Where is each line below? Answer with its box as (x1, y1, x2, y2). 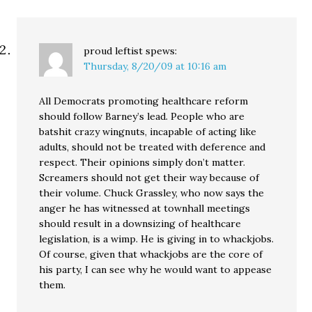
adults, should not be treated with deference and (39, 141, 266, 153)
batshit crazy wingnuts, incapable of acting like (39, 125, 257, 138)
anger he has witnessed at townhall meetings (39, 202, 251, 214)
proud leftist (84, 45, 143, 57)
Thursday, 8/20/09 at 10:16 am (84, 60, 227, 72)
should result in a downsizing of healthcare (39, 217, 242, 230)
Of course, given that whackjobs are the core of (39, 248, 263, 260)
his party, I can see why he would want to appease (39, 263, 272, 276)
